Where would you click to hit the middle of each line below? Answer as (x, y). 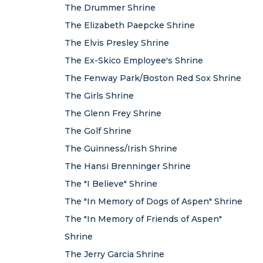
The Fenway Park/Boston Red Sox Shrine (153, 78)
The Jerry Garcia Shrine (114, 254)
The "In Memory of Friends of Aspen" (143, 219)
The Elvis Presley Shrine (117, 43)
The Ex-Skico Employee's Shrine (134, 60)
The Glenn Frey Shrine (113, 113)
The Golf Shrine (98, 131)
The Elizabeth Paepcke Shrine (130, 25)
